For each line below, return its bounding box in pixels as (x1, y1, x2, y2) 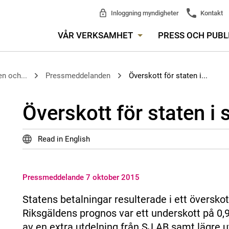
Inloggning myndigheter (109, 9, 179, 17)
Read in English (36, 134, 90, 144)
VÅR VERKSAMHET (58, 30, 135, 40)
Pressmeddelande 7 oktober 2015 (22, 173, 140, 182)
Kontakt (199, 9, 223, 17)
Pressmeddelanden (45, 71, 110, 80)
